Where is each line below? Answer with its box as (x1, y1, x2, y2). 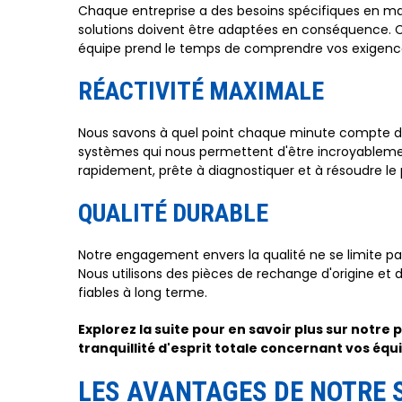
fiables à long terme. (78, 284, 207, 301)
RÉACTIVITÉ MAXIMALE (78, 76, 324, 106)
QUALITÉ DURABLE (78, 198, 268, 228)
